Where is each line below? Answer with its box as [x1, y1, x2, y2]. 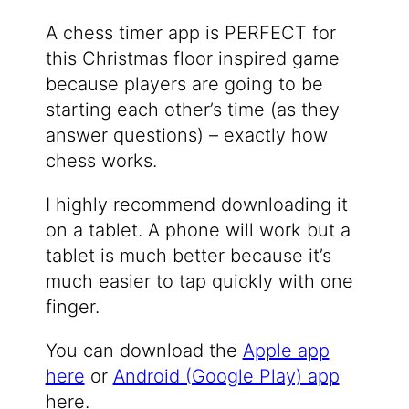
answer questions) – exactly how [45, 124, 328, 147]
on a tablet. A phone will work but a [45, 219, 351, 242]
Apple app [242, 340, 330, 362]
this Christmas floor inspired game [45, 47, 340, 70]
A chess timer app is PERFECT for [45, 22, 336, 45]
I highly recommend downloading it [45, 194, 348, 216]
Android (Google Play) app [112, 365, 340, 388]
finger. [45, 296, 100, 319]
